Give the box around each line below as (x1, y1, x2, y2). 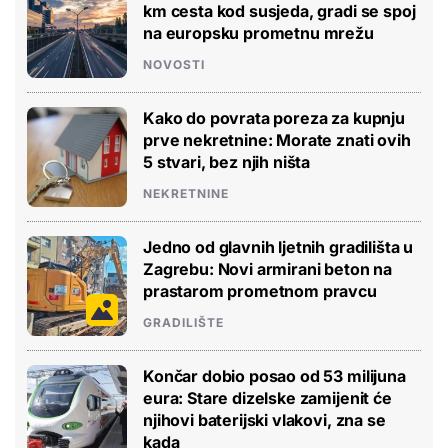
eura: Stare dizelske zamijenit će (143, 387, 392, 408)
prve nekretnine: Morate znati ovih (143, 129, 411, 150)
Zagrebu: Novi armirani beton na (143, 258, 393, 279)
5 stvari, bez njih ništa (143, 151, 311, 172)
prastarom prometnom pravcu (143, 280, 377, 301)
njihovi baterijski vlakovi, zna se (143, 409, 386, 430)
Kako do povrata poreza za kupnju (143, 107, 405, 128)
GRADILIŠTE (143, 314, 224, 330)
